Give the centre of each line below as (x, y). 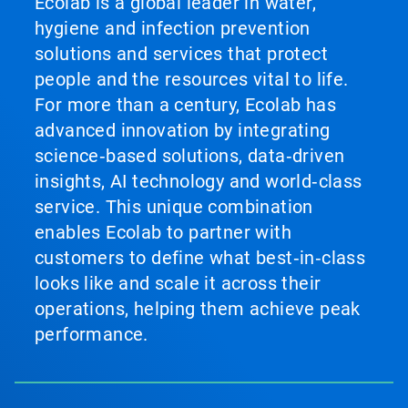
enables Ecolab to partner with (163, 232)
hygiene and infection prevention (173, 28)
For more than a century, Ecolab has (185, 104)
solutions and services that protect (181, 53)
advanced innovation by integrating (183, 130)
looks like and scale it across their (178, 283)
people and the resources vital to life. (192, 79)
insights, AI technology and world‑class (199, 181)
